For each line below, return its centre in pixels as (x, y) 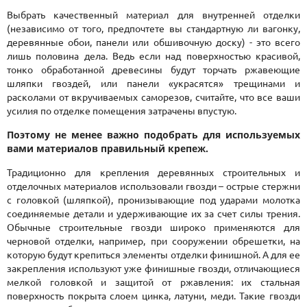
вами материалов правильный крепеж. (108, 148)
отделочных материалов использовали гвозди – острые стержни (153, 186)
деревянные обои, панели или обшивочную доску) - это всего (153, 42)
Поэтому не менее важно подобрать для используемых (153, 134)
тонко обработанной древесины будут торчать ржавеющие (153, 70)
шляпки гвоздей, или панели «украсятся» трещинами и (153, 83)
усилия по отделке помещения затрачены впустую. (122, 111)
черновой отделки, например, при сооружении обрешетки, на (153, 241)
